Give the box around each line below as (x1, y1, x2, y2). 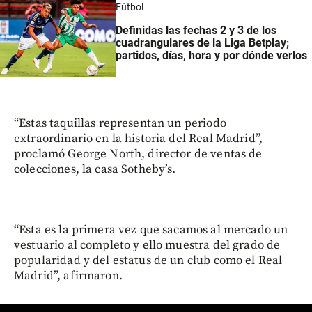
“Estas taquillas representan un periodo (14, 116, 226, 132)
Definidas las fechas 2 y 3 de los (115, 24, 276, 38)
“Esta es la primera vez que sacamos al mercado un (14, 222, 288, 238)
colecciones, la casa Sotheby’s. (14, 162, 176, 178)
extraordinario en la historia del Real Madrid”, (14, 131, 263, 147)
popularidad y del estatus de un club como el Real (14, 253, 283, 269)
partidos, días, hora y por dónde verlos (115, 49, 307, 63)
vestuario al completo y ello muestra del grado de (14, 237, 281, 253)
